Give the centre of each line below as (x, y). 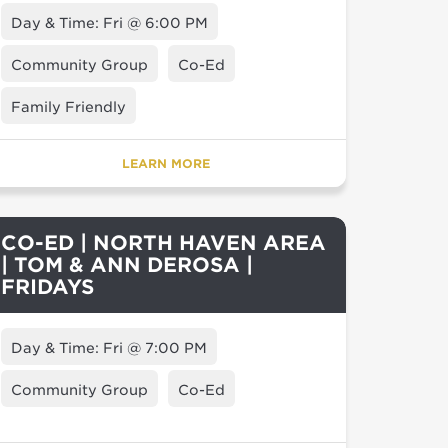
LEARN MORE (166, 163)
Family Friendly (68, 107)
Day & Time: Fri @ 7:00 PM (109, 348)
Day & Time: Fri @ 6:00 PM (109, 23)
